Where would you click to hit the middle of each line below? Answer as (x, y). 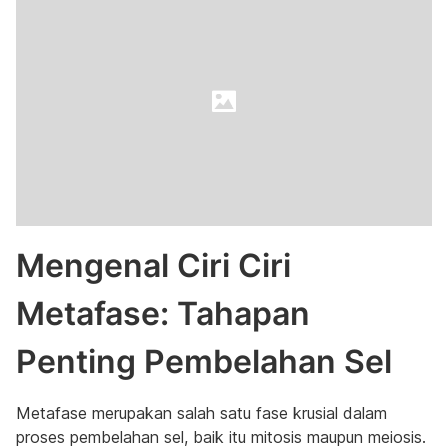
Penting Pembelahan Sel (204, 361)
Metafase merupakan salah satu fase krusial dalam (201, 413)
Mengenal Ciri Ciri (153, 265)
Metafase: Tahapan (163, 313)
